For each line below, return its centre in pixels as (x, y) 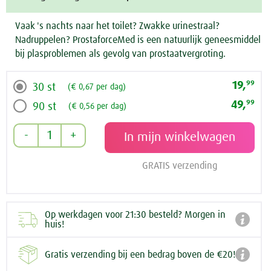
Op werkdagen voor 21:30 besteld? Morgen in (135, 215)
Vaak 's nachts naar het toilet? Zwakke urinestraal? (117, 26)
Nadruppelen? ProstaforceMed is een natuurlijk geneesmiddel (138, 40)
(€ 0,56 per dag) (97, 107)
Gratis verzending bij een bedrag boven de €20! (140, 255)
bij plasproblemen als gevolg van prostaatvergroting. (120, 54)
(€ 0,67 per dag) (97, 87)
